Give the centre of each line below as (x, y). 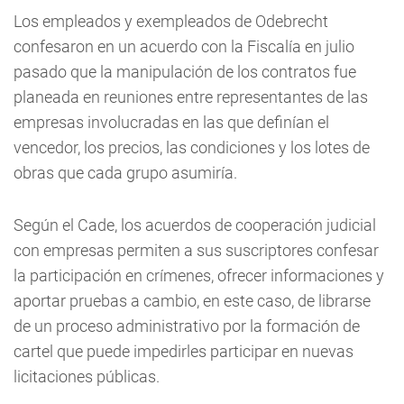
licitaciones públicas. (87, 376)
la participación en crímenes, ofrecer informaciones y (199, 275)
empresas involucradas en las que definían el (171, 122)
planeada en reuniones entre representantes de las (191, 97)
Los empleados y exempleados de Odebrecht (171, 21)
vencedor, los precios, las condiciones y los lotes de (192, 147)
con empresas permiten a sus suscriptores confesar (196, 250)
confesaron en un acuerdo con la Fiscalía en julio (184, 46)
